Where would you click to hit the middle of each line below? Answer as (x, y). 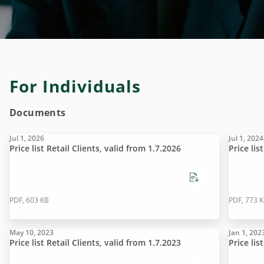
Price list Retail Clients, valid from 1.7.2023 (95, 242)
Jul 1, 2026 (27, 138)
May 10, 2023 (32, 232)
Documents (38, 113)
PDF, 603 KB (29, 200)
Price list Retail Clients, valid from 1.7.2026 (95, 148)
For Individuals (75, 86)
